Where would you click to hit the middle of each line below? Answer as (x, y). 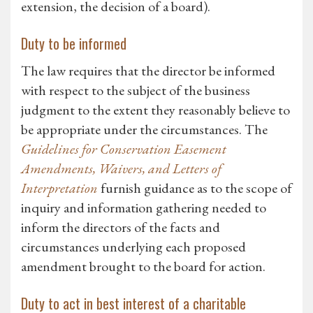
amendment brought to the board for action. (143, 267)
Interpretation (59, 188)
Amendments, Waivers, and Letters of (121, 169)
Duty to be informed (74, 44)
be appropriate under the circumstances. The (144, 130)
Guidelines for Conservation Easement (124, 149)
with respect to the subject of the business (136, 90)
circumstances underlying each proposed (133, 247)
